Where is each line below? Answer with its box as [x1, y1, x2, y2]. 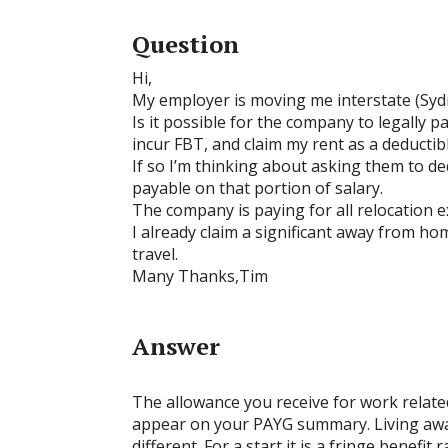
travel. [132, 243, 178, 265]
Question [132, 28, 239, 60]
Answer [132, 330, 220, 362]
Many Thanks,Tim [132, 265, 268, 287]
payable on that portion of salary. [132, 177, 383, 199]
